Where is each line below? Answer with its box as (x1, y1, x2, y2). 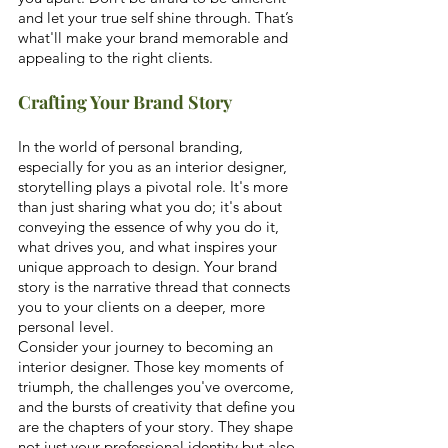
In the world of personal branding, (18, 137, 247, 157)
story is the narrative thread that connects (18, 277, 294, 297)
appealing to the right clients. (18, 48, 213, 68)
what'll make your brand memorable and (18, 28, 292, 48)
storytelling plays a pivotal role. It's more (18, 177, 292, 197)
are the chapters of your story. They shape (18, 417, 297, 437)
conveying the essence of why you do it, (18, 217, 283, 237)
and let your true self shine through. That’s (18, 8, 297, 28)
